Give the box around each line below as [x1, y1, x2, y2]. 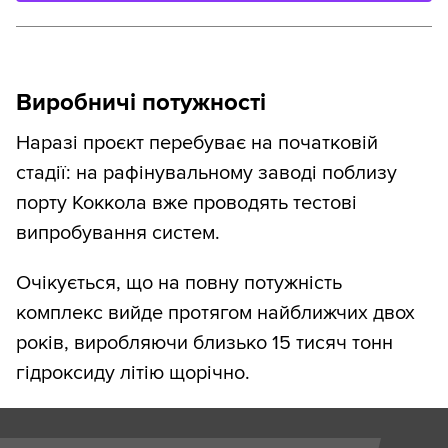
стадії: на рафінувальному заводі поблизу [16, 161, 397, 186]
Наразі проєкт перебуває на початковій [16, 131, 378, 156]
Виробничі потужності [16, 88, 266, 118]
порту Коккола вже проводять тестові [16, 191, 357, 216]
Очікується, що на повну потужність [16, 271, 342, 296]
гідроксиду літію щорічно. [16, 361, 250, 386]
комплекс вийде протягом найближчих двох [16, 301, 415, 326]
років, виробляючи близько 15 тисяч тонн [16, 331, 393, 356]
